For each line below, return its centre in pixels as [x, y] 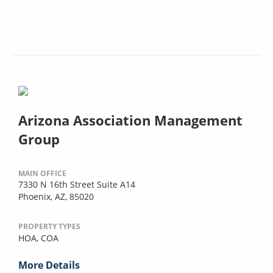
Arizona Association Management [130, 120]
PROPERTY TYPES [49, 227]
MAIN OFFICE [42, 174]
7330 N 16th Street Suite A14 [77, 185]
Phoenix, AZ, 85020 [56, 197]
